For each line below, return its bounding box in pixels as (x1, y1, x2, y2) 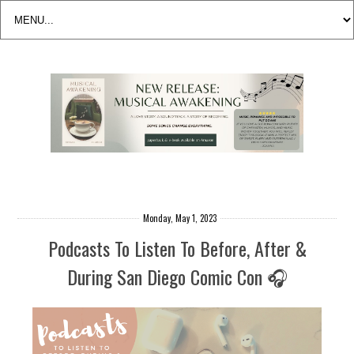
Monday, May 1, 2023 (142, 211, 217, 224)
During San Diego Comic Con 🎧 (66, 262, 288, 292)
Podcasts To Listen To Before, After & (47, 234, 307, 263)
